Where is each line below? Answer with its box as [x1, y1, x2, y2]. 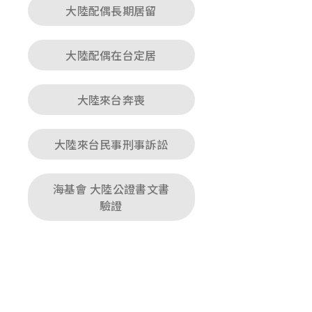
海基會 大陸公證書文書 [52, 180, 170, 197]
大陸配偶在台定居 [65, 47, 157, 63]
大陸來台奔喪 [77, 91, 146, 108]
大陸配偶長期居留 [65, 2, 157, 19]
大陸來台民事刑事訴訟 [54, 136, 169, 153]
